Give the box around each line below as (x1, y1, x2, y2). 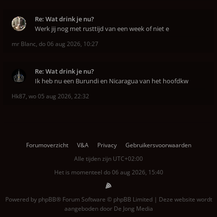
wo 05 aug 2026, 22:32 (29, 92, 89, 100)
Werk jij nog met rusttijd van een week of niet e (35, 24, 169, 33)
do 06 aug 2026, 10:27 (39, 40, 98, 48)
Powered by (5, 195, 38, 203)
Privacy (97, 141, 117, 149)
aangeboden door (64, 204, 114, 213)
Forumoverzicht (26, 141, 68, 149)
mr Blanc (12, 40, 36, 48)
